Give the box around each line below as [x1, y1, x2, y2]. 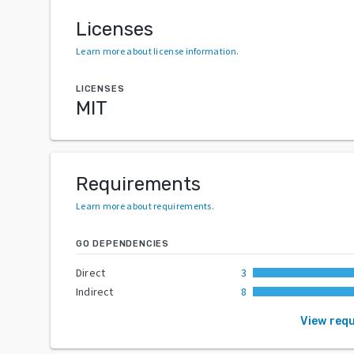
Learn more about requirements [76, 199, 212, 212]
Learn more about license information [76, 44, 236, 57]
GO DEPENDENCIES [76, 238, 169, 249]
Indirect [76, 284, 114, 299]
